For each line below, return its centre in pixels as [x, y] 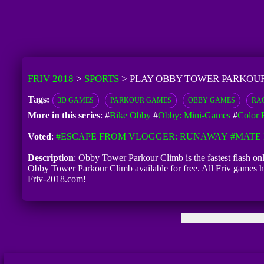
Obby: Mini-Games [194, 115]
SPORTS [101, 79]
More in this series [64, 115]
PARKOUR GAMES [141, 100]
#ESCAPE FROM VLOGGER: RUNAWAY [142, 137]
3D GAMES [75, 100]
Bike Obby [130, 115]
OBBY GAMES [211, 100]
